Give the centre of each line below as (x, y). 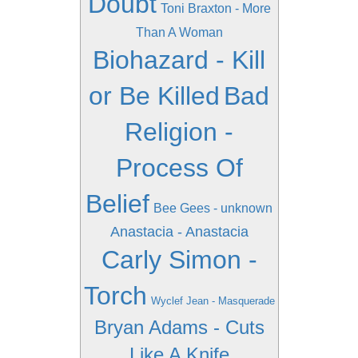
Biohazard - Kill (179, 60)
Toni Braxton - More (215, 8)
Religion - (179, 132)
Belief (117, 204)
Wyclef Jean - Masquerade (213, 301)
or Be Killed (154, 96)
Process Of (179, 168)
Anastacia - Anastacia (179, 232)
